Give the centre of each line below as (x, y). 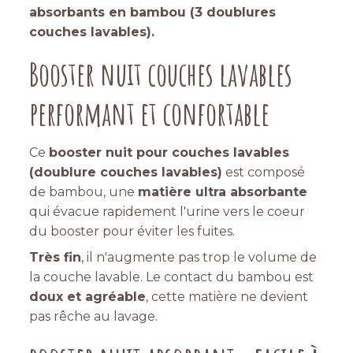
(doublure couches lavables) (126, 173)
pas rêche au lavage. (94, 317)
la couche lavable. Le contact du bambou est (172, 277)
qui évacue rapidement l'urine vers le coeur (167, 212)
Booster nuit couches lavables (161, 74)
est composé (264, 173)
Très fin (56, 258)
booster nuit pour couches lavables (169, 153)
